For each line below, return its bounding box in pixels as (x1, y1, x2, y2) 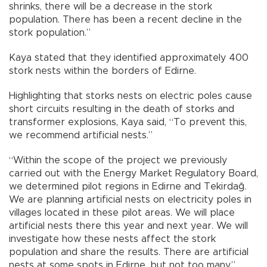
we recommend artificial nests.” (9, 131, 153, 141)
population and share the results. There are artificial (9, 247, 249, 257)
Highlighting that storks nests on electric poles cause (9, 91, 252, 101)
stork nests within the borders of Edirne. (9, 66, 196, 76)
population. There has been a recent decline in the (9, 15, 242, 25)
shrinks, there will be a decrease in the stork (9, 2, 212, 12)
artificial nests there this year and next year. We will (9, 221, 248, 231)
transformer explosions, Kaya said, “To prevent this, (9, 117, 247, 128)
